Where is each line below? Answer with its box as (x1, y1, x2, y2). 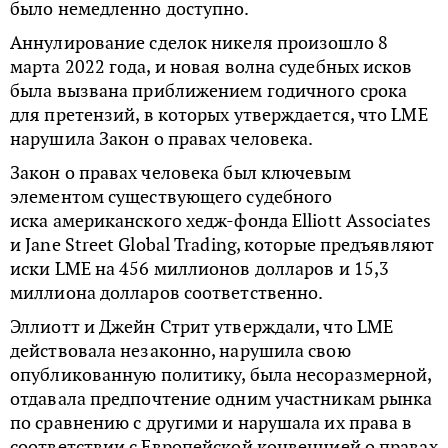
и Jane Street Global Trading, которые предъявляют (10, 232, 434, 256)
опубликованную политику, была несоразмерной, (10, 362, 432, 386)
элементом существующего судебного (10, 184, 333, 208)
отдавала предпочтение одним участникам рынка (10, 386, 433, 410)
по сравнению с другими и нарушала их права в (10, 410, 413, 434)
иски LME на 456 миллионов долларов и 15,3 (10, 256, 390, 280)
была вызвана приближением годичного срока (10, 78, 408, 102)
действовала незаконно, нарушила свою (10, 338, 351, 362)
